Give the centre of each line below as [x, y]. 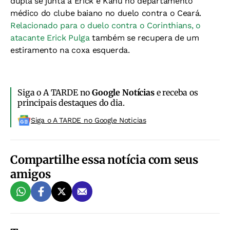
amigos [31, 174]
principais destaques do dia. [71, 103]
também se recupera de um [144, 38]
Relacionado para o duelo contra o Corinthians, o [106, 26]
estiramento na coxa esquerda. [70, 50]
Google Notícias [123, 93]
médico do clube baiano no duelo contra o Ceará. [106, 13]
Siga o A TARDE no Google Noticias [89, 120]
